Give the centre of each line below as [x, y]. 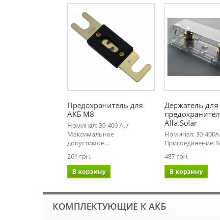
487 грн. [177, 156]
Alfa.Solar [181, 123]
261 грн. [79, 156]
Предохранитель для [105, 105]
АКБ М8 [81, 114]
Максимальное [91, 134]
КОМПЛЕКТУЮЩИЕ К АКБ [109, 206]
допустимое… [88, 143]
